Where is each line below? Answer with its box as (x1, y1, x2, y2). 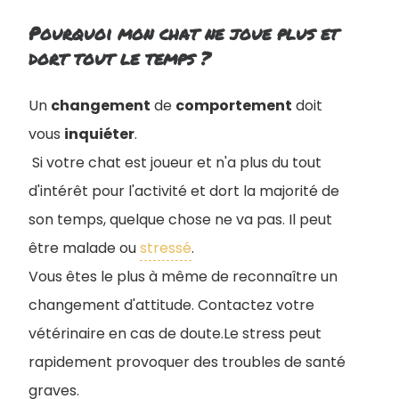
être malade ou (28, 238, 140, 259)
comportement (175, 95, 292, 117)
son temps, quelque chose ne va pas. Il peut (28, 209, 332, 231)
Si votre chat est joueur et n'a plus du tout (28, 152, 322, 174)
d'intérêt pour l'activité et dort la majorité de (28, 181, 339, 202)
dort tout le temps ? (28, 45, 210, 71)
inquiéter (64, 124, 134, 145)
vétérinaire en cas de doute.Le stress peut (28, 323, 322, 345)
